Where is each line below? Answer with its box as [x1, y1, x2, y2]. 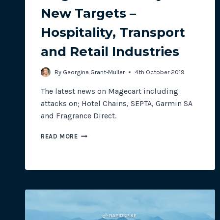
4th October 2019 [135, 68, 185, 76]
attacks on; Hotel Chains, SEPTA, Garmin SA [41, 99, 192, 109]
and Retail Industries [41, 43, 179, 59]
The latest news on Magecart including [41, 86, 178, 96]
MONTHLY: [77, 140, 110, 148]
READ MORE [41, 133, 78, 140]
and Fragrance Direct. [41, 111, 116, 121]
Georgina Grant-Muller [63, 68, 125, 76]
